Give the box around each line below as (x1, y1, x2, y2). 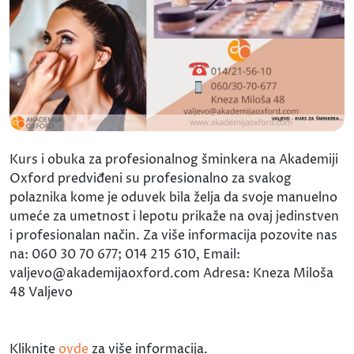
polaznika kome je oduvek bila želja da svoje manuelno (9, 188, 337, 206)
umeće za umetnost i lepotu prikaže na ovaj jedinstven (9, 207, 339, 225)
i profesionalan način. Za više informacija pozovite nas (9, 226, 337, 244)
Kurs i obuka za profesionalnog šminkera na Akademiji (9, 150, 338, 168)
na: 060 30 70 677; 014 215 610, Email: (9, 245, 240, 263)
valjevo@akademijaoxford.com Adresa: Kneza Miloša (9, 264, 333, 282)
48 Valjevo (9, 283, 73, 301)
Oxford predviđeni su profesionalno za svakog (9, 169, 292, 187)
